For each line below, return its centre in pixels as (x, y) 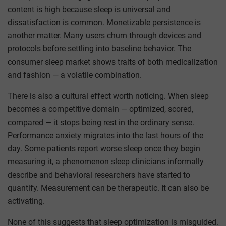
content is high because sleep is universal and (89, 9)
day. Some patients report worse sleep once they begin (104, 148)
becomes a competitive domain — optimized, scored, (100, 109)
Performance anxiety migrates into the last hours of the (105, 135)
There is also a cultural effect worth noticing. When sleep (108, 96)
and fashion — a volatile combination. (75, 75)
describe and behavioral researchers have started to (99, 175)
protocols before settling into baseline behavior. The (99, 48)
